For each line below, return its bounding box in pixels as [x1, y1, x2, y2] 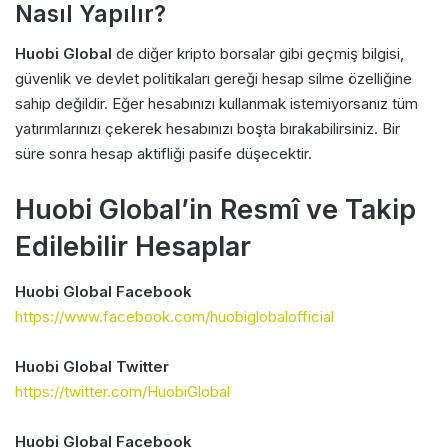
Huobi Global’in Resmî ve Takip [15, 193, 416, 227]
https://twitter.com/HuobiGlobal [15, 381, 230, 401]
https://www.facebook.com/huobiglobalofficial [15, 306, 334, 326]
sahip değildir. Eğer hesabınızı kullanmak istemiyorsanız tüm [15, 94, 418, 114]
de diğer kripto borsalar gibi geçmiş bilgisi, [112, 44, 404, 64]
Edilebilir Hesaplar [15, 230, 251, 264]
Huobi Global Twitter [15, 356, 169, 376]
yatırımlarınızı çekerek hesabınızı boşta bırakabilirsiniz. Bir [15, 119, 400, 139]
